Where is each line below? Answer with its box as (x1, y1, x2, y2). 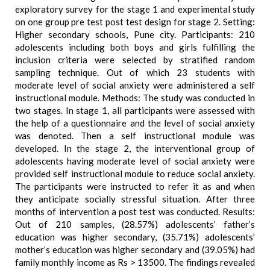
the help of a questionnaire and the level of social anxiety (15, 118, 255, 128)
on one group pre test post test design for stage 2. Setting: (15, 16, 255, 27)
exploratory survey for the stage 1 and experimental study (15, 4, 255, 14)
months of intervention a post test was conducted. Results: (15, 206, 255, 217)
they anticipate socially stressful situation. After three (15, 193, 255, 204)
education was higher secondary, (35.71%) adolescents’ (15, 231, 255, 242)
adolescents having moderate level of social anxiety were (15, 155, 255, 166)
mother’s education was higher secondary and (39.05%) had (15, 244, 255, 255)
